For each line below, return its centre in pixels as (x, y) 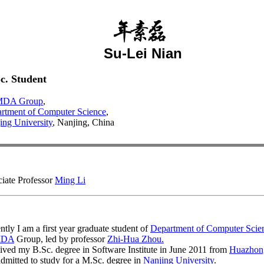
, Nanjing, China (83, 123)
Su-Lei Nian (143, 53)
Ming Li (70, 180)
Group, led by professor (61, 239)
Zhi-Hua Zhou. (136, 239)
